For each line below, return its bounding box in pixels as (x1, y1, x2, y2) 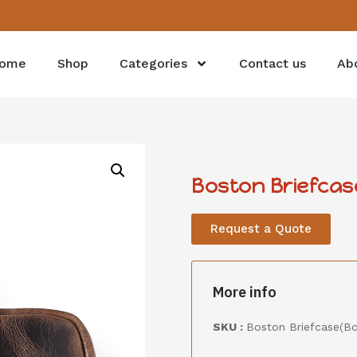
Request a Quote (210, 222, 312, 236)
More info (213, 283, 277, 301)
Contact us (239, 56, 307, 71)
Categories (120, 56, 188, 71)
